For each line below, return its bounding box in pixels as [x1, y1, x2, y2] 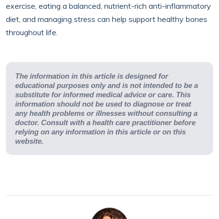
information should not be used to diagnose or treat [15, 100, 191, 108]
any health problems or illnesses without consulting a [15, 109, 197, 117]
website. [15, 137, 44, 145]
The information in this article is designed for [15, 72, 168, 80]
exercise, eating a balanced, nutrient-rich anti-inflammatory [6, 1, 211, 11]
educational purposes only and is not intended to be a [15, 81, 198, 89]
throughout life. [6, 27, 58, 37]
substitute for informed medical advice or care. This [15, 90, 191, 99]
